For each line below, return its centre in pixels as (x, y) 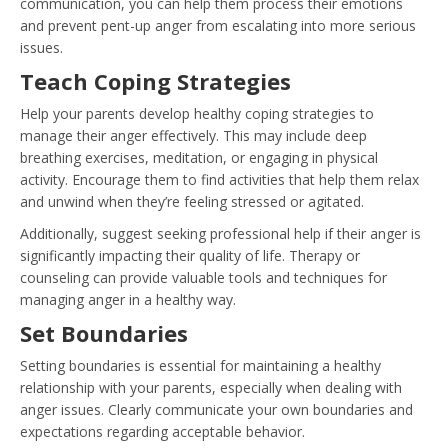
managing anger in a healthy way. (128, 299)
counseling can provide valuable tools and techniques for (203, 277)
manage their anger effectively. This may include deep (193, 135)
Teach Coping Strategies (155, 80)
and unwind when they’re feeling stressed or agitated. (192, 201)
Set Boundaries (104, 332)
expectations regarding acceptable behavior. (162, 431)
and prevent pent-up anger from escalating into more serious (218, 25)
